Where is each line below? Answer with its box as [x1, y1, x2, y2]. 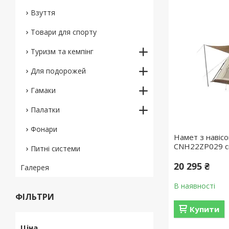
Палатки [31, 105, 60, 114]
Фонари [31, 124, 57, 134]
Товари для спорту [31, 27, 97, 37]
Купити [190, 204, 220, 214]
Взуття [31, 8, 55, 17]
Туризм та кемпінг [31, 47, 94, 56]
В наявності [174, 181, 216, 191]
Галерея [20, 163, 49, 172]
